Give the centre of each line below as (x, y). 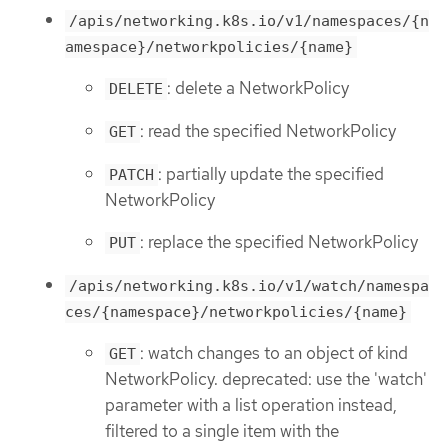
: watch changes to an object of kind (274, 353)
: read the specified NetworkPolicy (268, 131)
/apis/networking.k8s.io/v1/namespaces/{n (249, 20)
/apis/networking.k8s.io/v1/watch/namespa (249, 285)
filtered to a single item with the (222, 431)
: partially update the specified (271, 173)
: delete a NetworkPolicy (258, 88)
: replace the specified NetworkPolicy (279, 242)
